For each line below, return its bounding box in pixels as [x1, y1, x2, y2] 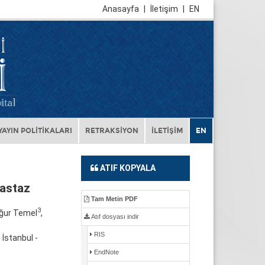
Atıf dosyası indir [89, 213, 139, 221]
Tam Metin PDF [89, 195, 138, 203]
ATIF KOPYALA [99, 163, 156, 173]
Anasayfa [102, 4, 141, 14]
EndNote [92, 248, 119, 256]
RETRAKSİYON [85, 127, 138, 135]
